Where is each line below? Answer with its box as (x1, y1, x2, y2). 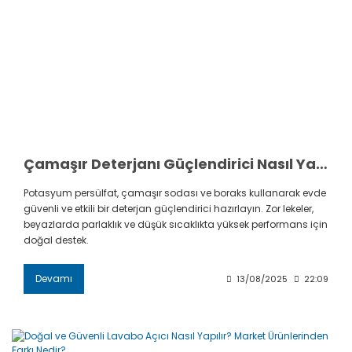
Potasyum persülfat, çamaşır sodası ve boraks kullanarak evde (24, 186, 326, 200)
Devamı (35, 272, 72, 286)
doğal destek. (24, 233, 89, 247)
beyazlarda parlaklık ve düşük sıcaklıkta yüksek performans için (24, 218, 328, 232)
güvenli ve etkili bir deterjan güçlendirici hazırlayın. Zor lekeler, (24, 202, 313, 216)
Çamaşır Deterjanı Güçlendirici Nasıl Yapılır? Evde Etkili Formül (316, 154, 328, 174)
